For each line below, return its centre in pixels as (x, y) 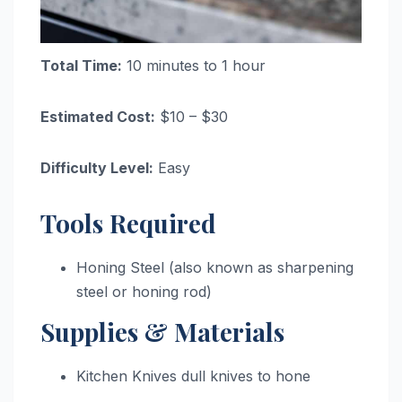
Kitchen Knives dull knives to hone (193, 376)
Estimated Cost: (98, 117)
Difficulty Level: (97, 168)
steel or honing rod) (144, 292)
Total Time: (81, 66)
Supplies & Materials (162, 332)
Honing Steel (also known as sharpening (215, 268)
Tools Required (128, 223)
